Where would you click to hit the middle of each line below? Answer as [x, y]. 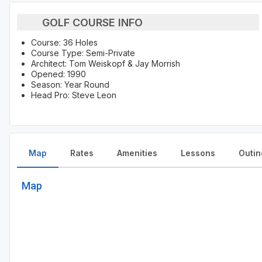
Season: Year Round [70, 85]
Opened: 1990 [58, 74]
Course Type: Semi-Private [83, 53]
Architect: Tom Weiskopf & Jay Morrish [106, 64]
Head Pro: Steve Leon [74, 95]
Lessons [198, 153]
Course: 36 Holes [64, 43]
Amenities [137, 153]
